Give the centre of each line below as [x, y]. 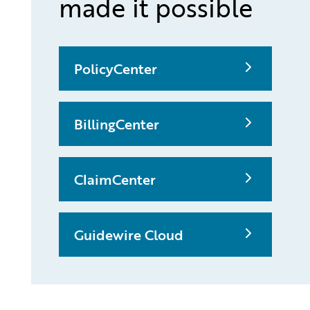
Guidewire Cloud [128, 235]
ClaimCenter [115, 180]
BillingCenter [116, 124]
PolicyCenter [115, 69]
